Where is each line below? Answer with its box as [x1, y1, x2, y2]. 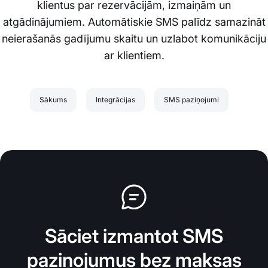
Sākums [39, 95, 67, 105]
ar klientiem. [103, 49, 165, 62]
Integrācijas [96, 95, 135, 105]
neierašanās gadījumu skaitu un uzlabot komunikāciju [2, 32, 266, 45]
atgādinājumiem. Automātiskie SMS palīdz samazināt [2, 16, 266, 29]
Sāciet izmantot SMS [45, 224, 223, 248]
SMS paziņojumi [164, 95, 219, 105]
